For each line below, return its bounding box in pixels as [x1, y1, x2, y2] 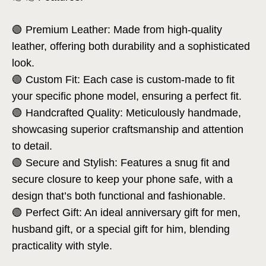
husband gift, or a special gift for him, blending [12, 223, 230, 235]
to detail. [12, 140, 52, 152]
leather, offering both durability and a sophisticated [12, 40, 250, 52]
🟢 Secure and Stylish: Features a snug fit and [12, 156, 230, 169]
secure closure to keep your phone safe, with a [12, 173, 233, 185]
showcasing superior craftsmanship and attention [12, 123, 243, 135]
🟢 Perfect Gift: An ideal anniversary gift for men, [12, 206, 240, 218]
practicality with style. [12, 239, 112, 252]
